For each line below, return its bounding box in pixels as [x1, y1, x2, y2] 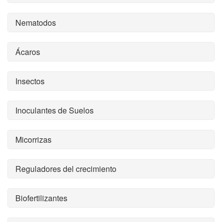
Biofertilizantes [15, 192, 67, 204]
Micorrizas [15, 134, 52, 145]
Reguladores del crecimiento [15, 163, 116, 174]
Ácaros [15, 46, 40, 57]
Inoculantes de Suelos [15, 105, 94, 116]
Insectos [15, 75, 45, 87]
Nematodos [15, 17, 56, 28]
